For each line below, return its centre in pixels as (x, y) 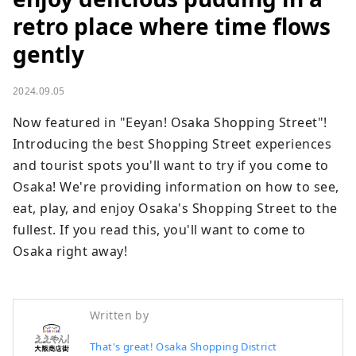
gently (48, 54)
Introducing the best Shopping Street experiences (172, 144)
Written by (120, 315)
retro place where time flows (172, 27)
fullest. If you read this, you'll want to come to (159, 230)
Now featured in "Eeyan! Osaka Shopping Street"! (170, 123)
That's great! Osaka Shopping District (184, 347)
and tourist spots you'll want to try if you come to (171, 166)
